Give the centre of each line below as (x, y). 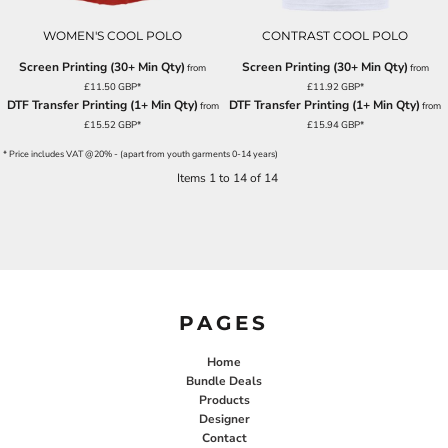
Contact (224, 437)
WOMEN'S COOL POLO (113, 35)
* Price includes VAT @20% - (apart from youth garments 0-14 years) (140, 153)
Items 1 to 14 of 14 (228, 177)
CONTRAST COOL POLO (335, 35)
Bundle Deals (224, 380)
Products (224, 399)
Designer (224, 418)
